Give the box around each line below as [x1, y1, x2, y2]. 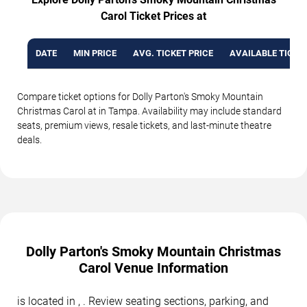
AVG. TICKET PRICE [133, 47, 213, 58]
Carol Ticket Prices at [101, 9, 206, 23]
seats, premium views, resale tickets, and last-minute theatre [17, 119, 271, 131]
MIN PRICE [73, 47, 116, 58]
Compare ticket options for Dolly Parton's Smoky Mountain [17, 90, 263, 102]
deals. [17, 134, 42, 145]
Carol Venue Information [79, 259, 228, 276]
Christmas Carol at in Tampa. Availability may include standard [17, 105, 282, 116]
